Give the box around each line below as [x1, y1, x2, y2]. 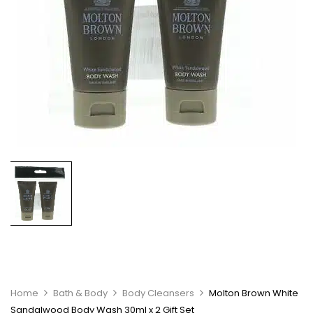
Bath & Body [53, 286, 108, 300]
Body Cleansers [122, 286, 194, 300]
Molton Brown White [209, 286, 298, 300]
